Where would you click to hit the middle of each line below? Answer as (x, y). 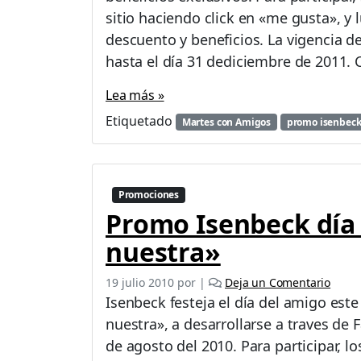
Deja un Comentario (278, 282)
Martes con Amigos (226, 122)
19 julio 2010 (140, 282)
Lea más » (135, 95)
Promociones (149, 194)
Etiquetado (141, 120)
